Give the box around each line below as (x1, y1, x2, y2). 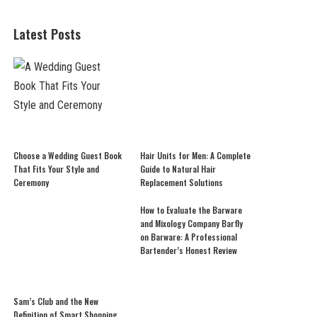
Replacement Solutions (139, 176, 223, 189)
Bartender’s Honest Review (139, 244, 237, 257)
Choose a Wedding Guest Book (13, 149, 122, 162)
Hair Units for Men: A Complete (139, 149, 250, 162)
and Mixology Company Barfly (139, 217, 243, 230)
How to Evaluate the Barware (139, 204, 242, 217)
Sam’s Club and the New (13, 294, 99, 307)
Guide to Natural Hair (139, 163, 216, 175)
